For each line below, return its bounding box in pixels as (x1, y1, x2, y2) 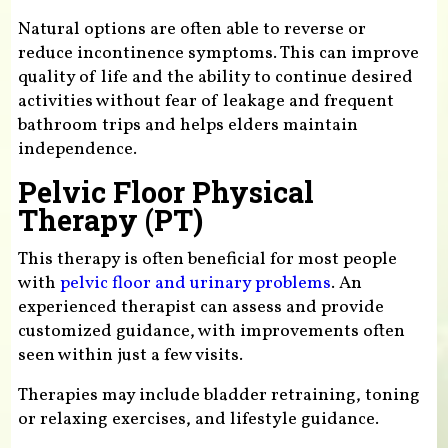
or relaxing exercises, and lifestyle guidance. (17, 407, 379, 433)
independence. (17, 136, 137, 162)
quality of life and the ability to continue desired (17, 64, 413, 90)
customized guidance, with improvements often (17, 319, 405, 345)
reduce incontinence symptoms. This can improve (17, 40, 419, 66)
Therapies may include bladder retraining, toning (17, 383, 420, 409)
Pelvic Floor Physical (17, 172, 314, 211)
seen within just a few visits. (17, 343, 243, 369)
